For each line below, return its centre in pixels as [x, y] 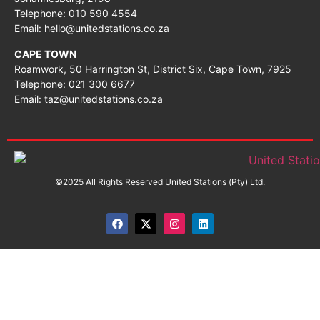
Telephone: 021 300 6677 [75, 84]
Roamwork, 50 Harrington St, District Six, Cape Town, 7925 [153, 69]
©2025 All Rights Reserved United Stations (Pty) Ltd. [160, 181]
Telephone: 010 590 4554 [76, 14]
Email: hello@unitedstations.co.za [92, 29]
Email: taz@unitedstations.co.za [89, 99]
